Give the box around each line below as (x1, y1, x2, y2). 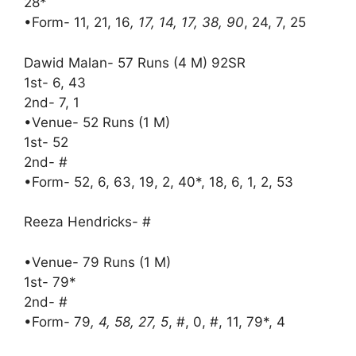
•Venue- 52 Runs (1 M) (24, 114, 170, 130)
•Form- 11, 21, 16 (24, 14, 130, 30)
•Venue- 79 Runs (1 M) (24, 253, 171, 270)
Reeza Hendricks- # (24, 214, 151, 230)
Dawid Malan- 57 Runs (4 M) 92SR (24, 54, 246, 71)
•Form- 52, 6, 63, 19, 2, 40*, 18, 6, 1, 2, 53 (24, 173, 293, 190)
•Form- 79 (24, 313, 91, 330)
